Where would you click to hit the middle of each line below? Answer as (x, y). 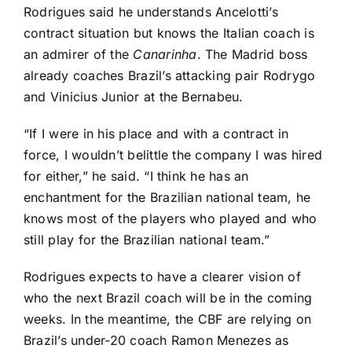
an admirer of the (79, 55)
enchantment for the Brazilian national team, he (167, 198)
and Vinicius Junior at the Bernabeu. (134, 97)
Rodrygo (289, 76)
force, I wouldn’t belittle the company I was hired (173, 155)
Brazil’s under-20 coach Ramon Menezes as (156, 341)
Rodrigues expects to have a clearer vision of (162, 277)
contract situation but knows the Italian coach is (169, 33)
